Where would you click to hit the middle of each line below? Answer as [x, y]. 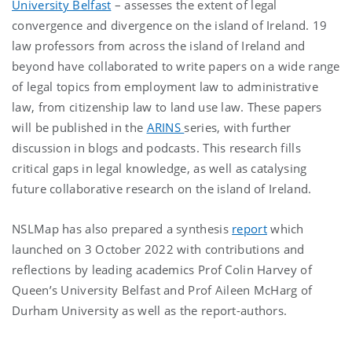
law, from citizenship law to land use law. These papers [167, 106]
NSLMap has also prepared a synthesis [120, 228]
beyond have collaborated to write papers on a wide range [176, 66]
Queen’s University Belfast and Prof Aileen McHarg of [162, 290]
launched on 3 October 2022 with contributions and [158, 249]
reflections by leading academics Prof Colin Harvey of [162, 269]
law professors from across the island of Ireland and [159, 45]
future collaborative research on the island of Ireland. [162, 188]
